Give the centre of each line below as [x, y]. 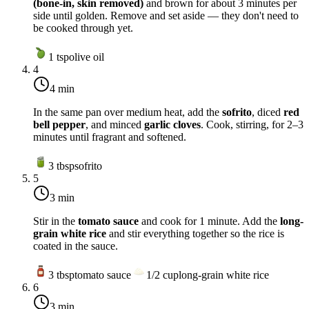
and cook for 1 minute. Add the [209, 221]
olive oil [87, 57]
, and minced [115, 125]
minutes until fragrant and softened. [110, 137]
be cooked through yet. [83, 28]
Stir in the [56, 221]
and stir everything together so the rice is [195, 234]
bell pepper [59, 125]
